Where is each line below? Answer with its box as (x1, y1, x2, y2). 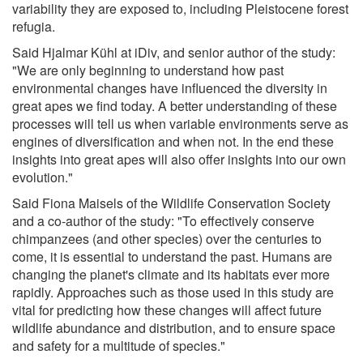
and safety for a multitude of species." (12, 335, 225, 355)
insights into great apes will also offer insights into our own (12, 149, 346, 169)
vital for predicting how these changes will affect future (12, 300, 322, 319)
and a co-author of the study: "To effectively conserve (12, 211, 314, 230)
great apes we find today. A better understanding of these (12, 96, 337, 115)
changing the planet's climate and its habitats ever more (12, 264, 330, 284)
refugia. (12, 16, 55, 36)
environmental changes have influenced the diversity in (12, 78, 327, 97)
